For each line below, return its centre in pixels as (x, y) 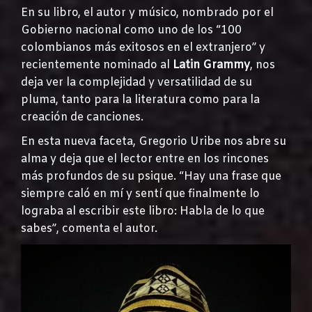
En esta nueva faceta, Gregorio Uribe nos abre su (154, 141)
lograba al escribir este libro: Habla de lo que (143, 211)
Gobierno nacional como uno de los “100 (131, 30)
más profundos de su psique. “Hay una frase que (151, 176)
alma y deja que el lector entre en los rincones (145, 159)
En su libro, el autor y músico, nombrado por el (147, 13)
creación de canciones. (82, 117)
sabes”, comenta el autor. (89, 228)
